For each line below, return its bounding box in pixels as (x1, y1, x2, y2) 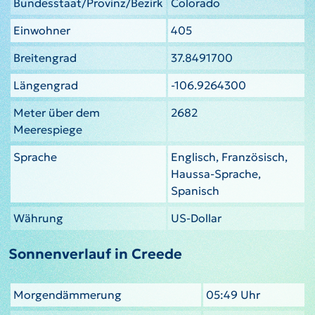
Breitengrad (13, 50, 77, 65)
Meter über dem (13, 105, 100, 120)
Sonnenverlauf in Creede (8, 244, 182, 263)
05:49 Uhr (206, 287, 260, 302)
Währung (13, 210, 63, 225)
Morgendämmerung (13, 287, 122, 302)
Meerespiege (13, 122, 82, 136)
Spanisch (171, 183, 219, 198)
